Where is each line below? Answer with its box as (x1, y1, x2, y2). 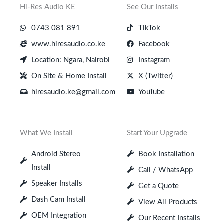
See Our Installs (127, 3, 178, 11)
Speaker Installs (31, 179, 82, 187)
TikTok (138, 24, 160, 32)
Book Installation (138, 150, 194, 158)
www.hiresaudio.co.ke (31, 40, 105, 48)
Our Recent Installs (138, 214, 200, 222)
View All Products (138, 198, 197, 206)
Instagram (138, 56, 170, 64)
